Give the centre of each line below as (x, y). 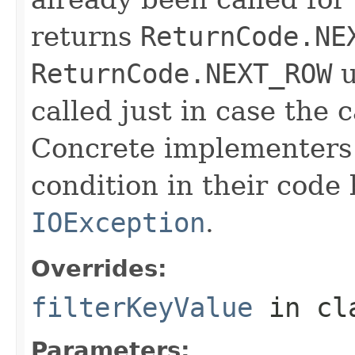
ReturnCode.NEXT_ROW (181, 73)
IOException (118, 222)
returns (86, 36)
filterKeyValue (142, 307)
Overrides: (99, 268)
